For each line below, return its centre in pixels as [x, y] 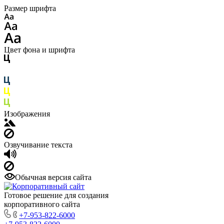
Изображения [27, 114]
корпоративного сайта [42, 204]
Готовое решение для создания [56, 195]
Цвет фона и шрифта [39, 50]
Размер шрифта [30, 8]
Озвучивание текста [38, 145]
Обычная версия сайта [53, 177]
